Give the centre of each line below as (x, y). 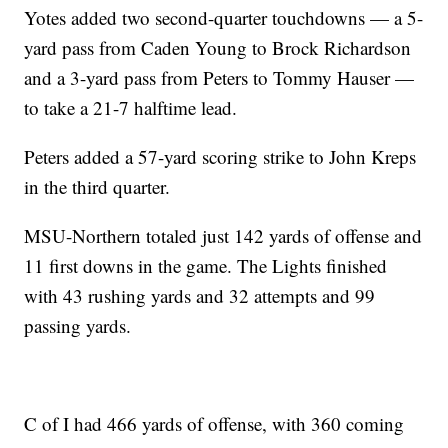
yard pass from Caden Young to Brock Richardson (218, 48)
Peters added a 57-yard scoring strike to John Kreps (220, 157)
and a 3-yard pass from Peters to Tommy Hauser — (219, 78)
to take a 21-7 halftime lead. (131, 108)
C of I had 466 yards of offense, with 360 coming (214, 424)
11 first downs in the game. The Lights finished (206, 266)
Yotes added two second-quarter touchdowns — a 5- (224, 18)
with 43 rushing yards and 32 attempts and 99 (200, 296)
